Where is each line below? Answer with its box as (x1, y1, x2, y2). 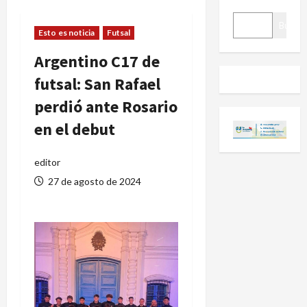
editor (34, 156, 60, 168)
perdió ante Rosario (34, 95, 177, 117)
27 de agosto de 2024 (46, 175, 141, 187)
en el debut (34, 118, 115, 140)
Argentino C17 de (34, 50, 160, 72)
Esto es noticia (38, 27, 95, 38)
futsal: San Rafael (34, 73, 160, 95)
